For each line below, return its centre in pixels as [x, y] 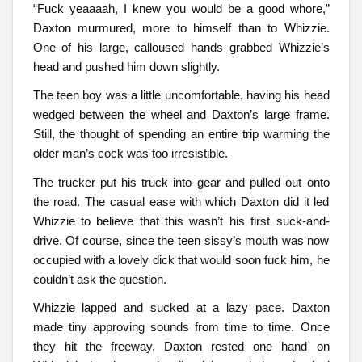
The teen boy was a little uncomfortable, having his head [181, 95]
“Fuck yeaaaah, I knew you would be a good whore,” [181, 9]
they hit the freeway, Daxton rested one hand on [181, 347]
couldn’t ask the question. [99, 279]
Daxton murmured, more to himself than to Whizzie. [181, 28]
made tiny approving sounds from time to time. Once [181, 327]
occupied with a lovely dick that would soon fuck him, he [181, 259]
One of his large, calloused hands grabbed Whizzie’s [181, 48]
